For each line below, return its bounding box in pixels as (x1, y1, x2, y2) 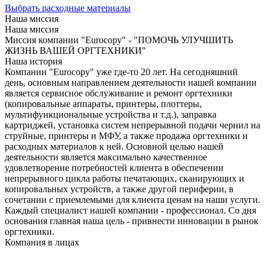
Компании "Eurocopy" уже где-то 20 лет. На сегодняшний (5, 67, 238, 77)
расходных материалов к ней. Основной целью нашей (5, 141, 224, 152)
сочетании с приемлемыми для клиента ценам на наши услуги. (5, 195, 260, 205)
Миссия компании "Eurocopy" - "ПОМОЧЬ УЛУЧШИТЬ (5, 35, 233, 46)
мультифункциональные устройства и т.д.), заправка (5, 109, 216, 120)
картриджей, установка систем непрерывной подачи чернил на (5, 120, 260, 131)
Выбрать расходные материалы (5, 3, 131, 14)
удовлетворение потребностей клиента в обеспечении (5, 163, 224, 173)
